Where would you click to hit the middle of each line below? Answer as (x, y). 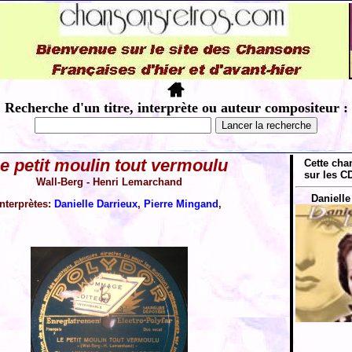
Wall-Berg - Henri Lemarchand (109, 182)
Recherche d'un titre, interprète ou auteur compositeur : (176, 108)
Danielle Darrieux (96, 204)
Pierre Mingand (181, 204)
